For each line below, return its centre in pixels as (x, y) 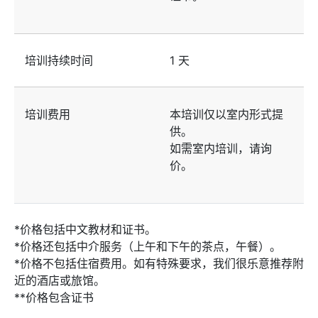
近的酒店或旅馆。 (60, 280)
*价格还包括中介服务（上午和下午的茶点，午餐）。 (148, 246)
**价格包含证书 (54, 297)
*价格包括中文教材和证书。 (85, 229)
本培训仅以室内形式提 (226, 114)
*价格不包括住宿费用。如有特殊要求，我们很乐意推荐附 (159, 263)
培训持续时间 (59, 61)
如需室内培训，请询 (221, 148)
